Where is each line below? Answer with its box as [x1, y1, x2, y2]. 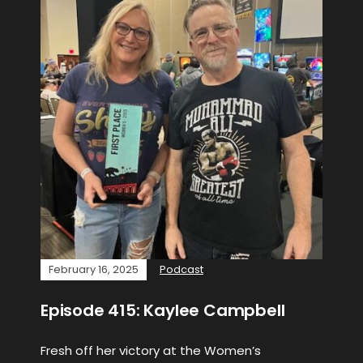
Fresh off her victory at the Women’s [41, 342, 261, 359]
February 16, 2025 [49, 262, 139, 277]
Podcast [160, 262, 203, 277]
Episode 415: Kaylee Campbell [41, 299, 285, 322]
